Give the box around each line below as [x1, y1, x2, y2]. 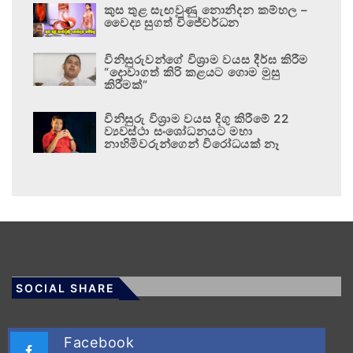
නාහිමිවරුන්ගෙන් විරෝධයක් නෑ [104, 136, 281, 152]
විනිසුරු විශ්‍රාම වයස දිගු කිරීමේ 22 [104, 111, 289, 127]
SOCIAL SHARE [16, 281, 115, 295]
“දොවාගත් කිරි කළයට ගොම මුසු [104, 65, 281, 80]
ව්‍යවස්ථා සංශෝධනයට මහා [104, 124, 253, 139]
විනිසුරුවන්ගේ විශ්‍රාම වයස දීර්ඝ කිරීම [104, 52, 309, 68]
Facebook [64, 334, 135, 351]
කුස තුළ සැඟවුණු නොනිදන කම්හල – [104, 2, 308, 18]
